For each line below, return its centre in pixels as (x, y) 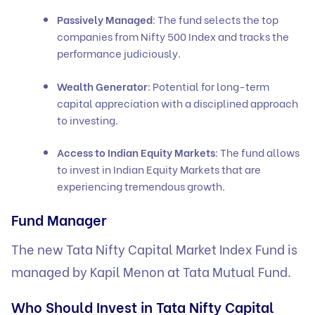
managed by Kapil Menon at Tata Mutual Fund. (153, 271)
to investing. (89, 119)
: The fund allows (257, 152)
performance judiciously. (121, 53)
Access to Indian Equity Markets (136, 152)
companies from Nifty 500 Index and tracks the (173, 36)
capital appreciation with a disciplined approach (178, 102)
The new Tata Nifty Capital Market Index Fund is (154, 248)
